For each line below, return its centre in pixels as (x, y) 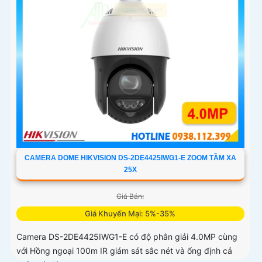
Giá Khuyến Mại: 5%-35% (130, 213)
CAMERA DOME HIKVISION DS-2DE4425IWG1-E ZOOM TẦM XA (130, 158)
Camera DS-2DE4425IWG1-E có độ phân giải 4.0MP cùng (127, 236)
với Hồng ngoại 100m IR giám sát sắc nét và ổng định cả (124, 250)
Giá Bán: (130, 196)
